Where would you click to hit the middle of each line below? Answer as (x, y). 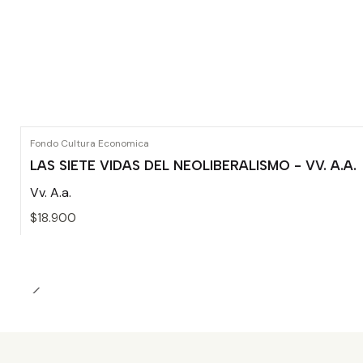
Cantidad (55, 271)
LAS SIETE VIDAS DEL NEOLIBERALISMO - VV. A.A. (193, 166)
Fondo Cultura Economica (90, 143)
